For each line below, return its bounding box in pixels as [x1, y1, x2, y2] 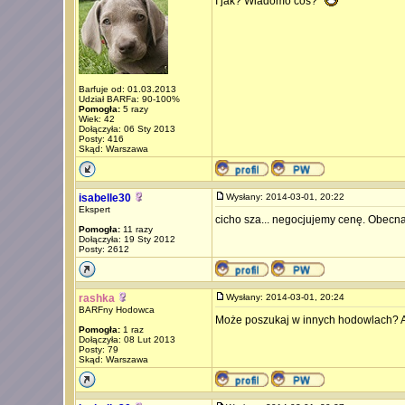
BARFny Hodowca [78, 305, 155, 315]
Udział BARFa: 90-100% [78, 94, 180, 104]
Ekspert [78, 204, 110, 214]
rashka [78, 292, 115, 305]
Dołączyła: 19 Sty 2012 [78, 234, 175, 244]
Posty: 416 [78, 134, 124, 144]
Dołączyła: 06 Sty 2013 [78, 124, 175, 134]
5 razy [119, 104, 148, 114]
